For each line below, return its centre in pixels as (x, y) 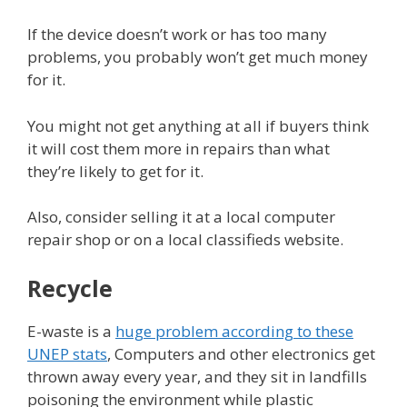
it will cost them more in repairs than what (179, 148)
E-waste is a (71, 331)
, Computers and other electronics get (241, 353)
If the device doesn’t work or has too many (177, 35)
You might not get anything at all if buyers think (198, 125)
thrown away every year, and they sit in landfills (197, 376)
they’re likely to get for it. (115, 171)
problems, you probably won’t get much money (198, 57)
